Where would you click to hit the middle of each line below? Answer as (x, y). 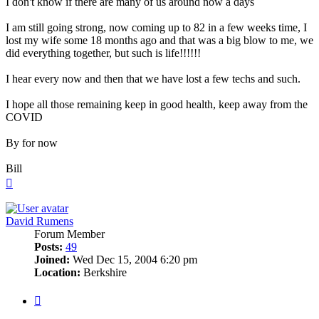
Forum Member (69, 234)
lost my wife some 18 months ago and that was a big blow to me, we (159, 41)
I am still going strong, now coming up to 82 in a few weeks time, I (156, 28)
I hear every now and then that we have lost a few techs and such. (153, 79)
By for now (32, 143)
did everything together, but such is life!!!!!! (103, 53)
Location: (57, 273)
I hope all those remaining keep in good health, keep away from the (157, 105)
